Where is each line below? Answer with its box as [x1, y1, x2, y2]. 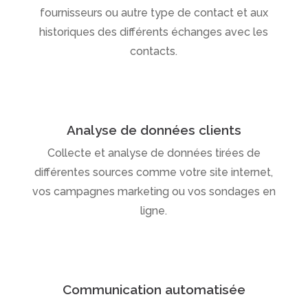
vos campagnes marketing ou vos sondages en [32, 184, 276, 198]
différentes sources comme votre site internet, [34, 165, 274, 179]
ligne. [140, 203, 168, 217]
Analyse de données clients [66, 122, 241, 137]
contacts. [130, 44, 178, 58]
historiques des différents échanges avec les [39, 25, 269, 38]
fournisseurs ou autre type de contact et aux [39, 5, 268, 19]
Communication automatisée [62, 281, 245, 297]
